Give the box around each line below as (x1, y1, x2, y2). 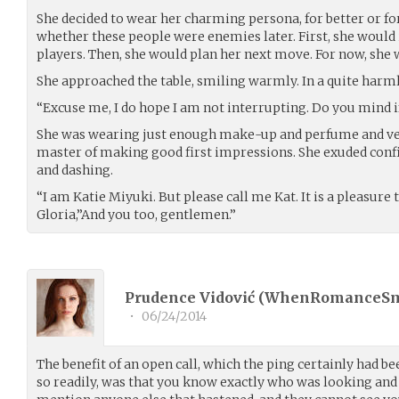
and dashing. (37, 161, 113, 178)
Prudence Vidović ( (125, 289, 265, 307)
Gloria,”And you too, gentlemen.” (37, 206, 236, 223)
